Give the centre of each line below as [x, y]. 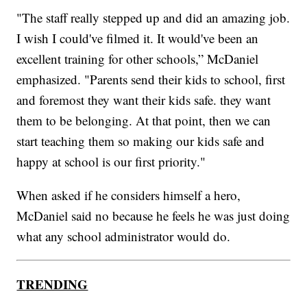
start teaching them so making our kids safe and [141, 140]
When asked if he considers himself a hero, [129, 195]
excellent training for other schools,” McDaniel [138, 58]
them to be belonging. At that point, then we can [144, 120]
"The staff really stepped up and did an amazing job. [153, 17]
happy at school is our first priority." [111, 161]
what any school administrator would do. [124, 236]
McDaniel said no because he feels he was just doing [153, 215]
